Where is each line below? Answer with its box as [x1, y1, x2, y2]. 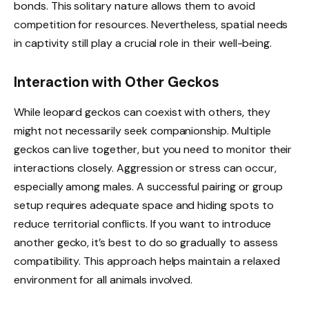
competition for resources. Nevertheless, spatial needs [14, 17, 288, 32]
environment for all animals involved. [14, 272, 193, 287]
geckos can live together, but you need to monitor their [14, 142, 292, 157]
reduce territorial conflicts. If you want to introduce [14, 217, 272, 231]
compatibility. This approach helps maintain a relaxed [14, 254, 280, 268]
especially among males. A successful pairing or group [14, 179, 283, 194]
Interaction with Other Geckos [14, 72, 219, 91]
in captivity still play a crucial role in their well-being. [14, 35, 272, 50]
